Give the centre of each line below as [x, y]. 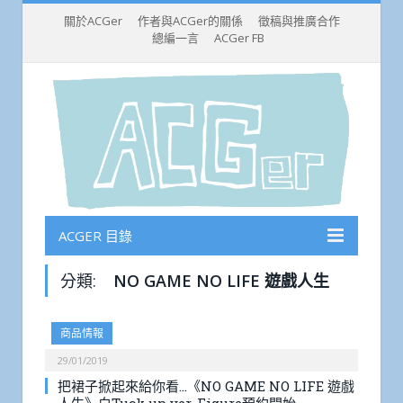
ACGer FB [239, 38]
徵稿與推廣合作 [299, 21]
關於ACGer [93, 21]
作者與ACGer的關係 [190, 21]
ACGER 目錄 [95, 236]
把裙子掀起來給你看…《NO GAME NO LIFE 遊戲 [206, 386]
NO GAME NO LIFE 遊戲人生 [221, 281]
